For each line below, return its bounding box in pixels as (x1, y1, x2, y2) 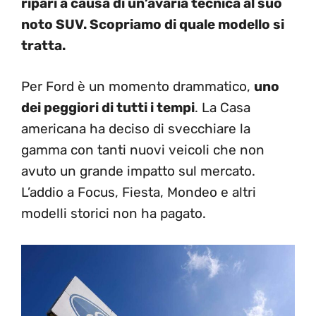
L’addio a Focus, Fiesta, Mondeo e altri (21, 184, 256, 200)
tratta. (21, 37, 66, 54)
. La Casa (195, 99, 250, 116)
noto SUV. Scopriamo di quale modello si (21, 16, 284, 32)
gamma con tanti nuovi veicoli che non (21, 142, 265, 158)
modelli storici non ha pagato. (21, 205, 206, 221)
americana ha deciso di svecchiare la (21, 121, 250, 137)
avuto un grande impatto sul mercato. (21, 163, 255, 179)
